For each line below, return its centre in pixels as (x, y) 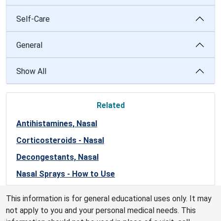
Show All (31, 71)
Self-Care (33, 19)
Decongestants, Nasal (57, 157)
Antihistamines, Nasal (57, 124)
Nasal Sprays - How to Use (66, 174)
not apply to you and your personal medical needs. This (101, 210)
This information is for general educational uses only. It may (109, 199)
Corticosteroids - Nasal (60, 140)
